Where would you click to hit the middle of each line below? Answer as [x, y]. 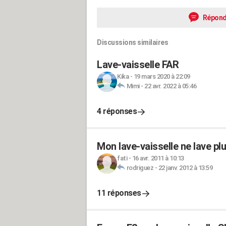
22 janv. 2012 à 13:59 [185, 168]
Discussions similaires [132, 42]
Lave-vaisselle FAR [138, 65]
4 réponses [117, 111]
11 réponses [119, 193]
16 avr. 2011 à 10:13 [158, 158]
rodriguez [140, 168]
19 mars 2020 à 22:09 [162, 76]
